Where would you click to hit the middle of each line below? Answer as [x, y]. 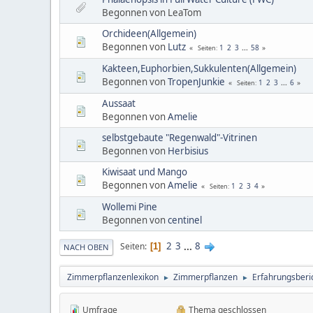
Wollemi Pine [130, 206]
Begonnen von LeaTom [152, 12]
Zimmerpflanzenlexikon [113, 277]
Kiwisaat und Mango [145, 172]
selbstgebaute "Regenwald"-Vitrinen [180, 137]
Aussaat [119, 103]
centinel [185, 220]
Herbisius [188, 151]
